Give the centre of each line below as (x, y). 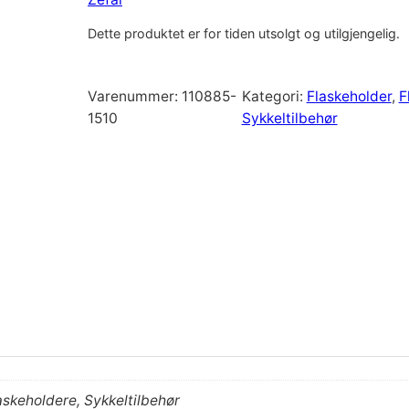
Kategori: (274, 96)
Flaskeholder (349, 96)
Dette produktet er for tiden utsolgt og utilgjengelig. (244, 34)
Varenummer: (133, 96)
